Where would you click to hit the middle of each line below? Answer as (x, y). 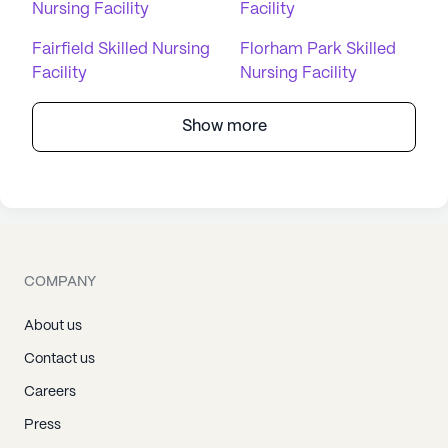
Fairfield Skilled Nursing (121, 49)
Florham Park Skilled (318, 49)
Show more (224, 126)
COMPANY (60, 282)
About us (53, 326)
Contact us (59, 359)
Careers (50, 392)
